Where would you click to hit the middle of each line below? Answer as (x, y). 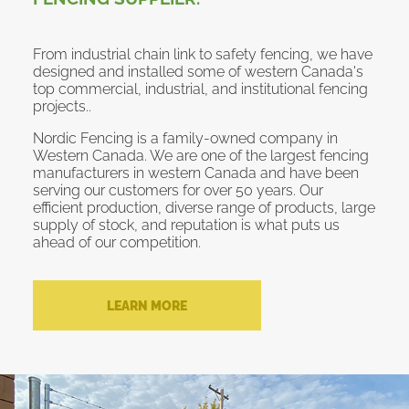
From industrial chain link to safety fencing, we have (203, 55)
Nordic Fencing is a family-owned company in (185, 139)
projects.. (62, 107)
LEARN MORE (147, 306)
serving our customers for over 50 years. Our (178, 191)
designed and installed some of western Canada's (198, 72)
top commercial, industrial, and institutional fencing (200, 89)
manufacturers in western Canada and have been (196, 173)
